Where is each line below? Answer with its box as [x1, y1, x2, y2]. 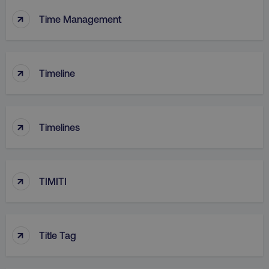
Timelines [39, 121, 80, 133]
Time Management [39, 13, 121, 25]
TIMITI [39, 175, 67, 187]
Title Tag [39, 229, 76, 241]
